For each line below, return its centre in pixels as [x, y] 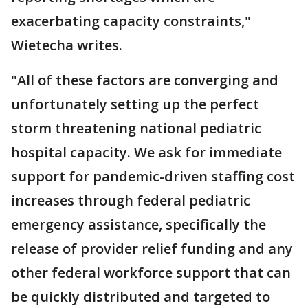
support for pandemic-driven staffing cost [153, 176]
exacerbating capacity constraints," [131, 21]
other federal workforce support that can [151, 273]
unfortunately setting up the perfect [135, 104]
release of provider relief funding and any [152, 249]
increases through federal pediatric [131, 200]
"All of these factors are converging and [145, 80]
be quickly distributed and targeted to [141, 297]
